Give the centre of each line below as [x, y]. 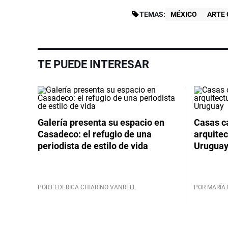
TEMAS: [152, 14]
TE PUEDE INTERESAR [93, 64]
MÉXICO [183, 14]
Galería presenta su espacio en [101, 122]
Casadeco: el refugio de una [95, 134]
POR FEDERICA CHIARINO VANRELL [87, 187]
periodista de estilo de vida [93, 146]
